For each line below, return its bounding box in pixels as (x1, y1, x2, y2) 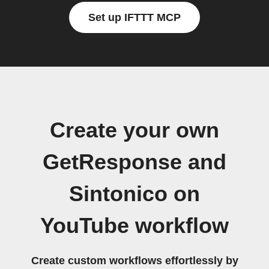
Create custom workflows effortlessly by (31, 255, 238, 267)
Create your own (50, 118, 219, 142)
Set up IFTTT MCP (88, 11, 181, 23)
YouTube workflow (40, 214, 229, 238)
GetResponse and (43, 150, 226, 174)
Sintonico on (69, 182, 200, 206)
